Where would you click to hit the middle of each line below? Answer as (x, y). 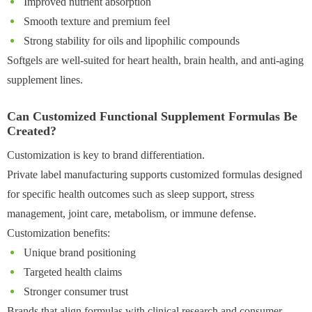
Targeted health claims (71, 272)
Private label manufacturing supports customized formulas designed (155, 174)
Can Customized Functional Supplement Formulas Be (152, 116)
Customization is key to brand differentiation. (106, 155)
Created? (32, 131)
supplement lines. (45, 79)
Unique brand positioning (78, 252)
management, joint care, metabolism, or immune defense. (132, 213)
